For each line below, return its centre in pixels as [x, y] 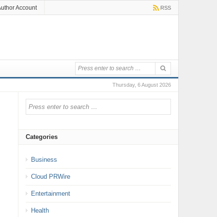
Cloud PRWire [50, 176]
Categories [41, 137]
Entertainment [50, 193]
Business [44, 159]
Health [40, 210]
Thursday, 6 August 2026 [141, 85]
